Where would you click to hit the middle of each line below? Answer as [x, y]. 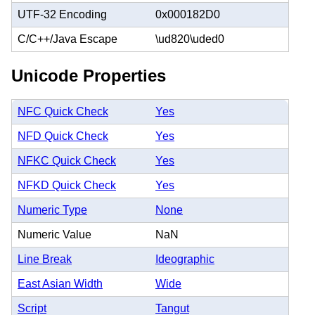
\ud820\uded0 [190, 39]
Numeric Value [54, 235]
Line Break [45, 259]
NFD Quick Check [63, 136]
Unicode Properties [89, 75]
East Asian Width [60, 284]
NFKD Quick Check [67, 186]
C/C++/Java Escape [67, 39]
